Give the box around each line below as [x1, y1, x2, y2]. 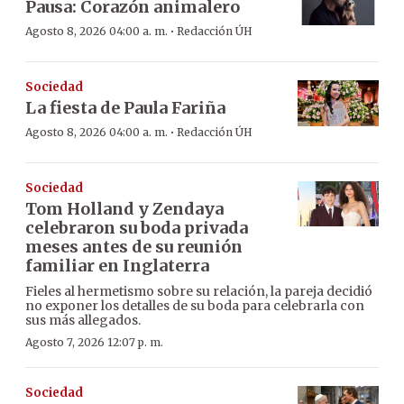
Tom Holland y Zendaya [25, 197, 224, 219]
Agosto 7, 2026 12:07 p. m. [25, 335, 163, 349]
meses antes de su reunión [25, 235, 243, 257]
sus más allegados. [25, 311, 141, 328]
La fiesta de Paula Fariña [25, 96, 225, 118]
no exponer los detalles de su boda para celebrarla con [25, 297, 364, 314]
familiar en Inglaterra [25, 254, 209, 276]
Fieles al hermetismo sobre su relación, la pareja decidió [25, 282, 372, 299]
